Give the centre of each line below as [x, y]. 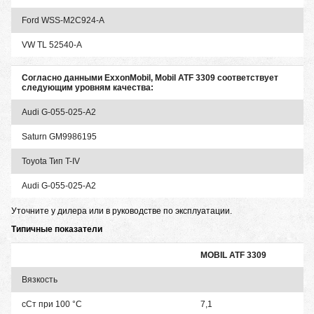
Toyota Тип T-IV [51, 162]
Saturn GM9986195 [59, 137]
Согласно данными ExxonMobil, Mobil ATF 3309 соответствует [150, 78]
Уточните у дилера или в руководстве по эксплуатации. [122, 211]
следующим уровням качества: [88, 88]
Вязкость [40, 280]
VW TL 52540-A [52, 45]
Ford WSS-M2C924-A [63, 21]
